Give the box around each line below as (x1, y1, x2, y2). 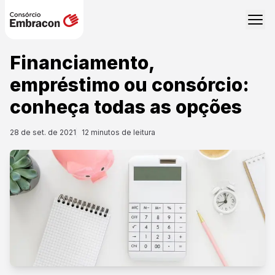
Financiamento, (10, 52, 155, 74)
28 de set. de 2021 (10, 128, 76, 137)
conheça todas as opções (10, 96, 242, 118)
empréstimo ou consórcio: (10, 74, 249, 96)
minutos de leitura (89, 128, 155, 137)
